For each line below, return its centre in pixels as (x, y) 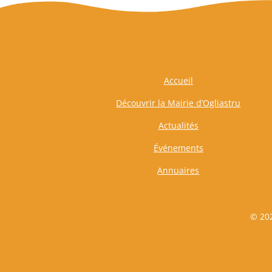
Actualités (178, 125)
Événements (178, 148)
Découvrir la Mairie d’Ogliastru (178, 103)
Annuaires (178, 170)
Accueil (178, 80)
